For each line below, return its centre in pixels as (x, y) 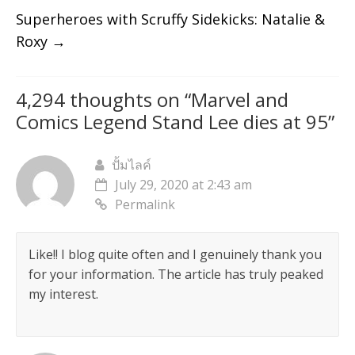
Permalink (145, 205)
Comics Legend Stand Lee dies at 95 (172, 122)
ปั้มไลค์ (131, 165)
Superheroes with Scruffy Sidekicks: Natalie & (170, 19)
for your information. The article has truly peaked (176, 275)
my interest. (63, 294)
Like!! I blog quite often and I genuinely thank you (175, 255)
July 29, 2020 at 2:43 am (183, 185)
